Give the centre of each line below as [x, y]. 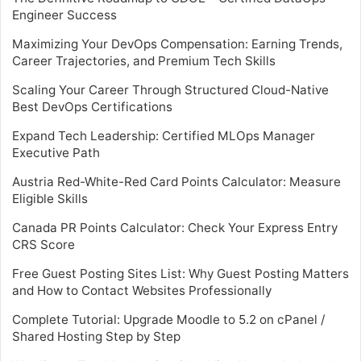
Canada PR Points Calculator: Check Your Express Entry [175, 227]
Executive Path [56, 152]
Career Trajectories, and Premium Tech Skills [144, 60]
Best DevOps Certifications [92, 106]
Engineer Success [64, 15]
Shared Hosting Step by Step [96, 336]
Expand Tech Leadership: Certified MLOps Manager [164, 135]
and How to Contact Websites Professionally [142, 290]
